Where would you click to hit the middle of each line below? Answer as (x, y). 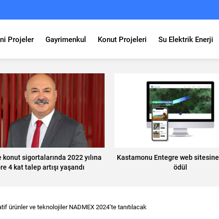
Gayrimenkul (66, 39)
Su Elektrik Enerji (186, 39)
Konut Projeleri (122, 39)
